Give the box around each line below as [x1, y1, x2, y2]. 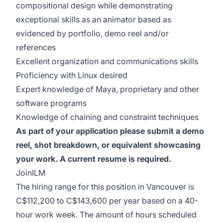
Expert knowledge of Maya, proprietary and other [16, 84, 199, 94]
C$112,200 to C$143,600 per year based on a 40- [16, 196, 198, 206]
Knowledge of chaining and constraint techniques [16, 112, 199, 122]
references [16, 42, 56, 52]
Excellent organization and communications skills [16, 56, 198, 66]
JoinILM [16, 168, 45, 178]
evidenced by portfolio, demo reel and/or [16, 28, 169, 38]
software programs [16, 98, 87, 108]
